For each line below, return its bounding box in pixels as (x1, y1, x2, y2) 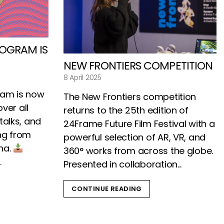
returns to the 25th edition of (63, 104, 188, 117)
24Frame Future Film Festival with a (63, 117, 215, 130)
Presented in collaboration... (63, 158, 182, 171)
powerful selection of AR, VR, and (63, 131, 206, 144)
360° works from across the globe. (63, 144, 213, 157)
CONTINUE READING (71, 184, 142, 194)
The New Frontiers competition (63, 90, 196, 103)
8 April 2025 (63, 72, 101, 83)
